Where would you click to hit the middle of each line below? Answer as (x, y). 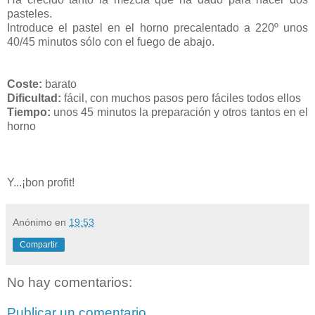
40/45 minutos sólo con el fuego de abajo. (111, 41)
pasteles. (30, 13)
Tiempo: (29, 112)
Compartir (39, 244)
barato (59, 84)
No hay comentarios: (70, 282)
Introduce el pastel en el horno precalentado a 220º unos (157, 27)
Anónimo (32, 222)
